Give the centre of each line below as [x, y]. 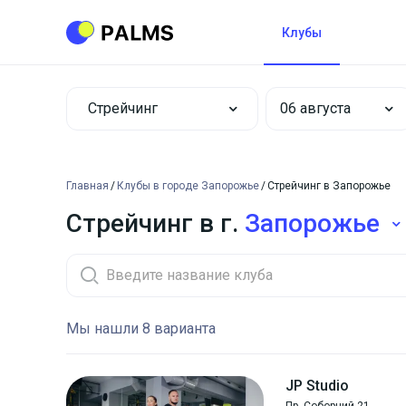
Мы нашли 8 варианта [141, 329]
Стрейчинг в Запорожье [329, 186]
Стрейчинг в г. [155, 223]
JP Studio [317, 386]
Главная [87, 186]
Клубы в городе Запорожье [188, 186]
